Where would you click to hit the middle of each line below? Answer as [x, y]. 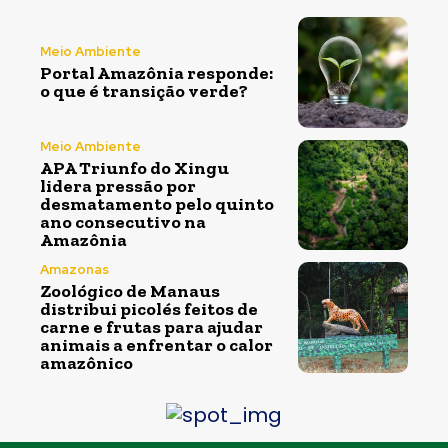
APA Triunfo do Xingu [134, 168]
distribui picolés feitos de [149, 308]
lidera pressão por [118, 186]
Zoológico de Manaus [130, 290]
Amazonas [74, 269]
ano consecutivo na [123, 222]
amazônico [86, 362]
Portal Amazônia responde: [156, 73]
